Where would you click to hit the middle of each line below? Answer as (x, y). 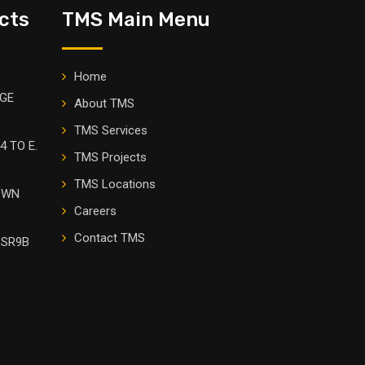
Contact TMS (110, 238)
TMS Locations (115, 185)
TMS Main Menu (136, 20)
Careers (95, 211)
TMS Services (111, 131)
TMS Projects (110, 158)
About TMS (104, 104)
